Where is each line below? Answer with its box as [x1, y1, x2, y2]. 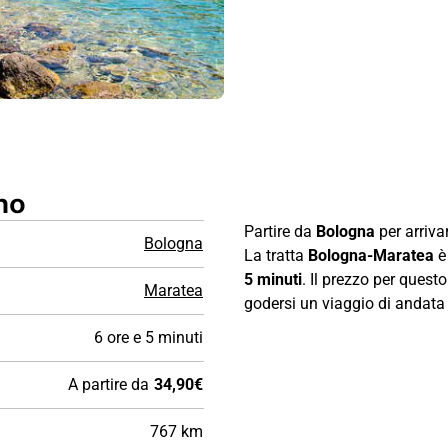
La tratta [244, 245, 308, 265]
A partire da [68, 374, 149, 394]
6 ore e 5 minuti [94, 327, 203, 347]
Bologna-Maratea [308, 245, 434, 265]
